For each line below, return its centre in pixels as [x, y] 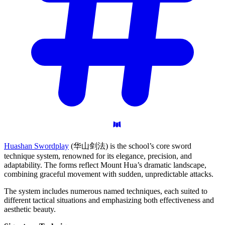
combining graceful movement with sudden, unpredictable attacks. [109, 174]
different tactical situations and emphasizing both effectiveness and [109, 200]
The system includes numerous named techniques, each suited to [106, 191]
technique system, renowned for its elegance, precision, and [98, 156]
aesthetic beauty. [30, 209]
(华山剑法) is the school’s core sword [130, 146]
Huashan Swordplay [36, 146]
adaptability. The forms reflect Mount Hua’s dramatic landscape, [105, 165]
